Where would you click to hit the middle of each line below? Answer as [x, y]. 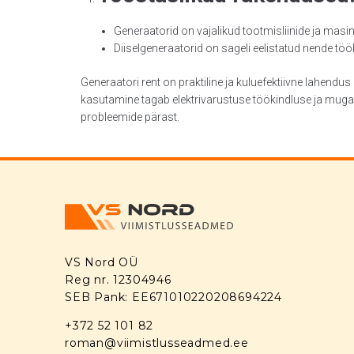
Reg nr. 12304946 [118, 280]
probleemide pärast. [130, 117]
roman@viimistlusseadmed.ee [157, 343]
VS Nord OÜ [102, 263]
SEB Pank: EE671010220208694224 [173, 298]
